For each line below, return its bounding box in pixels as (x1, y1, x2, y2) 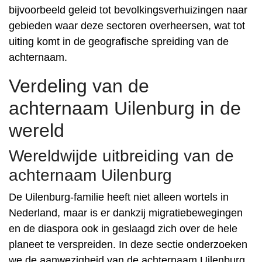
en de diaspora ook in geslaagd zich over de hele (9, 223, 237, 235)
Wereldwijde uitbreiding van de (9, 147, 234, 165)
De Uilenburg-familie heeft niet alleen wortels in (9, 191, 229, 203)
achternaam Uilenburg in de (9, 98, 241, 119)
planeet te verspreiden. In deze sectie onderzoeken (9, 239, 247, 250)
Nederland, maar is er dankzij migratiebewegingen (9, 207, 243, 219)
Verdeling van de (9, 75, 149, 96)
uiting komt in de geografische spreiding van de (9, 36, 229, 47)
